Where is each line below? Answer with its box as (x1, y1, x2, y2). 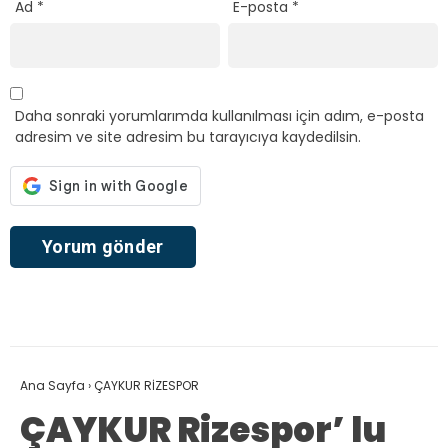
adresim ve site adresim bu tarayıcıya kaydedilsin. (15, 126, 361, 147)
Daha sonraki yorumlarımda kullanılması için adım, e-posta (15, 105, 424, 126)
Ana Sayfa (20, 377, 85, 395)
